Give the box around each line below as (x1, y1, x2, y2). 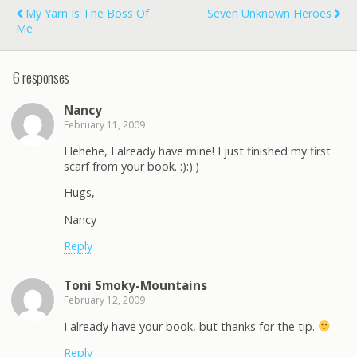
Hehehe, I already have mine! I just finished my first (64, 143, 331, 159)
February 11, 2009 (64, 118, 145, 132)
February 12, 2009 (64, 293, 145, 308)
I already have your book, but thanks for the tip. (64, 318, 318, 334)
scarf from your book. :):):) (64, 158, 199, 174)
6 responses (12, 65, 69, 88)
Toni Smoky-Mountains (64, 277, 207, 294)
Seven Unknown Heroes (207, 6, 331, 21)
